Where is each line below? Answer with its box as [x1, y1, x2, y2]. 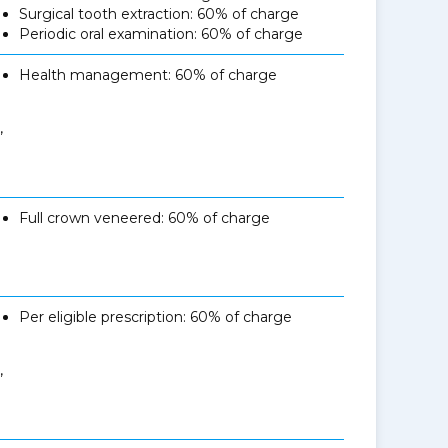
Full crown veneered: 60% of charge [19, 209, 271, 227]
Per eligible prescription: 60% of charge [19, 308, 293, 326]
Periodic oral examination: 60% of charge [19, 25, 304, 43]
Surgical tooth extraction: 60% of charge [19, 5, 300, 23]
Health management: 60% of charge [19, 66, 278, 84]
